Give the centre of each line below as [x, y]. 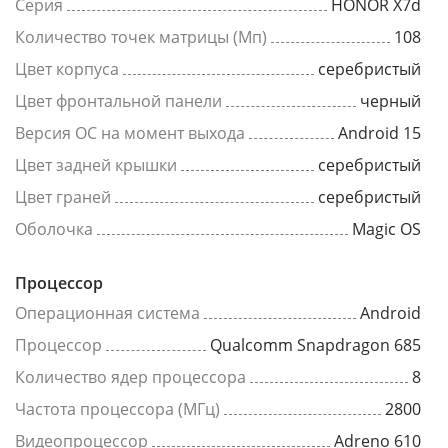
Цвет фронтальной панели [118, 101]
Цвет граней [63, 197]
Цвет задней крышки [96, 165]
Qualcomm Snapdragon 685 [315, 345]
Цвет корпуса [67, 69]
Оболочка [54, 229]
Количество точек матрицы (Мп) [141, 37]
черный [390, 101]
